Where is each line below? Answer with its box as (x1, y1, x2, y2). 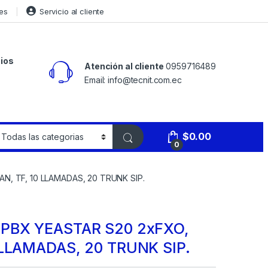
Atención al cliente (84, 61, 164, 72)
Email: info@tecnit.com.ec (84, 75, 182, 86)
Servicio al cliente (39, 6, 105, 16)
